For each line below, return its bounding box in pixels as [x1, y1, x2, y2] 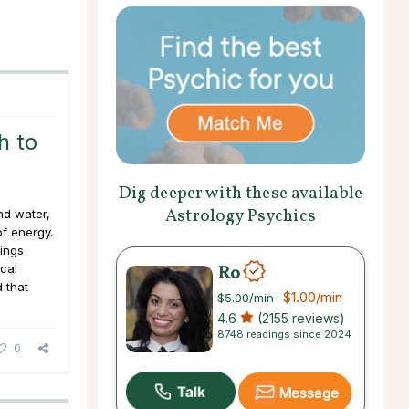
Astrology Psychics [165, 204, 316, 228]
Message [278, 383, 339, 402]
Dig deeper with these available [118, 181, 363, 205]
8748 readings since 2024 [217, 327, 352, 341]
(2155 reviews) [254, 309, 346, 326]
